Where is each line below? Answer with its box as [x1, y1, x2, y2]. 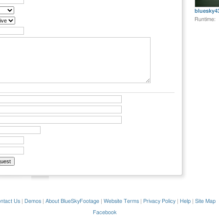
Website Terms [104, 198, 139, 204]
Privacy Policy [143, 198, 175, 204]
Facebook [92, 210, 117, 215]
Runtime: [195, 17, 216, 22]
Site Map [195, 198, 216, 204]
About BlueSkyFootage [45, 198, 99, 204]
